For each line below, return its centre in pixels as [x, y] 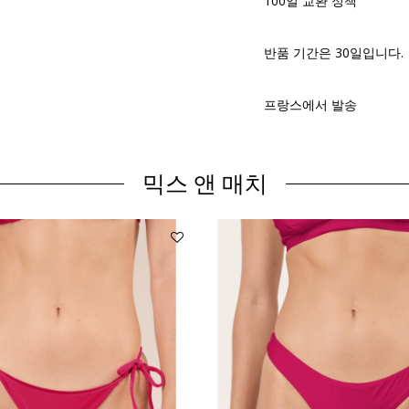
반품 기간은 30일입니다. [334, 52]
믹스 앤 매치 [204, 184]
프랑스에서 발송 [310, 104]
